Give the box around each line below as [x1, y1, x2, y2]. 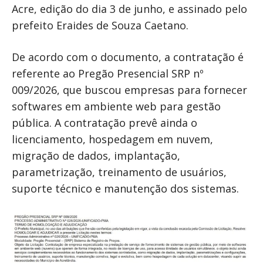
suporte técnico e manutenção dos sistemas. [12, 181, 239, 196]
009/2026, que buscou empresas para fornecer [12, 83, 247, 97]
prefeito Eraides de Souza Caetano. [12, 18, 188, 33]
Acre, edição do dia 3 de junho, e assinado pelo [12, 2, 247, 16]
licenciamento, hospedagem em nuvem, [12, 132, 213, 147]
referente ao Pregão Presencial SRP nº [12, 66, 204, 81]
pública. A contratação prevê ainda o [12, 116, 197, 130]
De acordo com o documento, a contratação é [12, 50, 244, 65]
